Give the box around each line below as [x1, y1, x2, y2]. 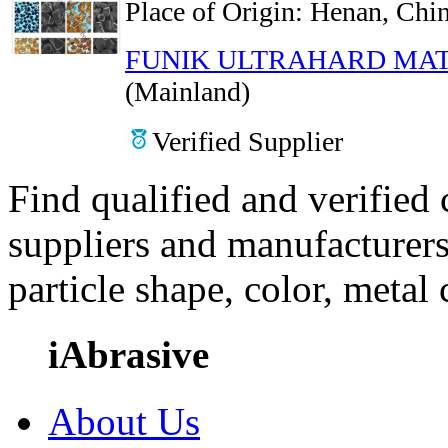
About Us [48, 399, 200, 443]
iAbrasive [48, 333, 209, 377]
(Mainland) [125, 75, 250, 107]
